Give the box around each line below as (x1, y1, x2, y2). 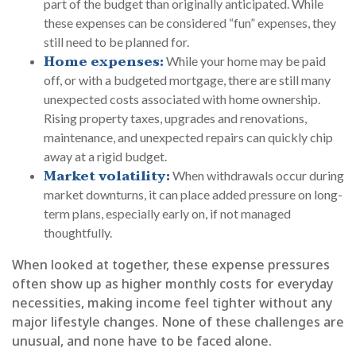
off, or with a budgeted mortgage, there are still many (44, 72, 331, 88)
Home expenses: (44, 51, 164, 74)
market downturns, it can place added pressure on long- (44, 187, 342, 203)
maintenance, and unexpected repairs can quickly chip (44, 130, 333, 145)
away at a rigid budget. (44, 149, 167, 164)
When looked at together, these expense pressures (12, 256, 330, 274)
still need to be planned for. (44, 34, 189, 50)
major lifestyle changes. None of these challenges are (12, 313, 344, 331)
